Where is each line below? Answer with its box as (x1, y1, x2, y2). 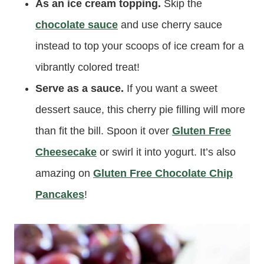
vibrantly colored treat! (35, 61, 140, 74)
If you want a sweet (124, 82, 217, 95)
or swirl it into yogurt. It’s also (97, 146, 236, 159)
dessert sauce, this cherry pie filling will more (35, 104, 245, 116)
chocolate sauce (35, 19, 118, 31)
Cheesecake (35, 146, 97, 159)
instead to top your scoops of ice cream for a (35, 40, 244, 52)
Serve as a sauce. (35, 82, 124, 95)
